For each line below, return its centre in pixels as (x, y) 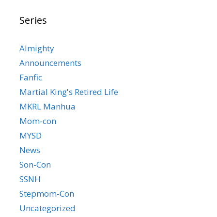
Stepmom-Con (47, 194)
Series (33, 20)
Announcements (50, 63)
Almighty (37, 48)
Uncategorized (47, 208)
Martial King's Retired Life (69, 92)
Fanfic (31, 77)
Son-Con (35, 165)
